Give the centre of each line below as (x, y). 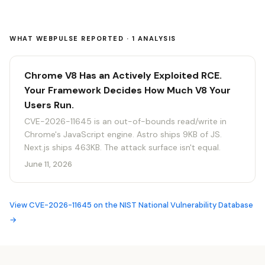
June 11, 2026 (48, 164)
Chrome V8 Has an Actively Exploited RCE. (123, 75)
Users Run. (49, 105)
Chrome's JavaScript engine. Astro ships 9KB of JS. (123, 134)
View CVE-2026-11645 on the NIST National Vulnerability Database (131, 205)
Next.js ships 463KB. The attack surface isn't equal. (122, 147)
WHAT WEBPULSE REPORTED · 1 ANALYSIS (93, 38)
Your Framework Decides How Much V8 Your (127, 90)
